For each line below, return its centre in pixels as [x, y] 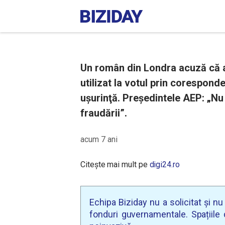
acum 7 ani [99, 139]
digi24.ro [164, 164]
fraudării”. [104, 113]
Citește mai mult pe [115, 164]
